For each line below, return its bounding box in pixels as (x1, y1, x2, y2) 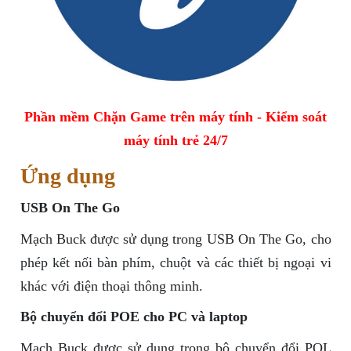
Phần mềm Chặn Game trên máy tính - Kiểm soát (24, 109, 327, 125)
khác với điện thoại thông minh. (20, 278, 203, 295)
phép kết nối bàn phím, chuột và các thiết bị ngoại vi (20, 255, 331, 271)
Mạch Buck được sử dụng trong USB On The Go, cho (20, 231, 331, 248)
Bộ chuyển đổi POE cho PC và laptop (20, 309, 248, 325)
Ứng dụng (20, 164, 115, 189)
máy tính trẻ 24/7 (123, 132, 228, 149)
